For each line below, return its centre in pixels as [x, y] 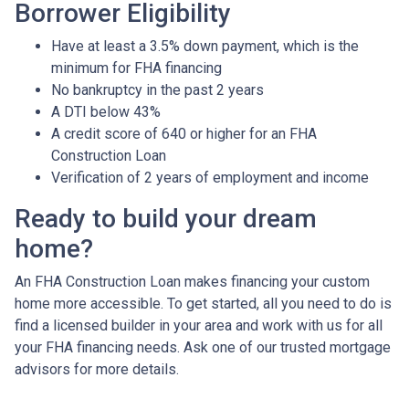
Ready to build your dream [166, 219]
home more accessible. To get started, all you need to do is [203, 304]
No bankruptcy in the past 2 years [157, 90]
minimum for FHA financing [136, 68]
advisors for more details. [97, 369]
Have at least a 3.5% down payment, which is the [205, 46]
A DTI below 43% [106, 112]
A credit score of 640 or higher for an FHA [184, 134]
